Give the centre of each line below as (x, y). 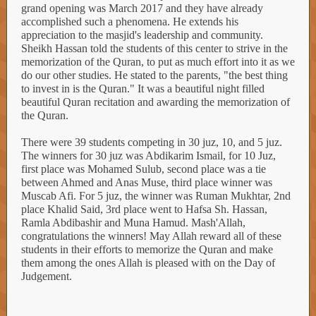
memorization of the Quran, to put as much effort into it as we (158, 62)
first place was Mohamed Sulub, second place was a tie (144, 169)
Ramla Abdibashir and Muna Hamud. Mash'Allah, (133, 223)
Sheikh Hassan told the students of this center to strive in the (154, 48)
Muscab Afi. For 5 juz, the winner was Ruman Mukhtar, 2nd (156, 196)
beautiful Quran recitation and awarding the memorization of (156, 102)
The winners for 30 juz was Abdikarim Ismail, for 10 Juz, (148, 156)
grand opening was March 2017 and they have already (142, 8)
